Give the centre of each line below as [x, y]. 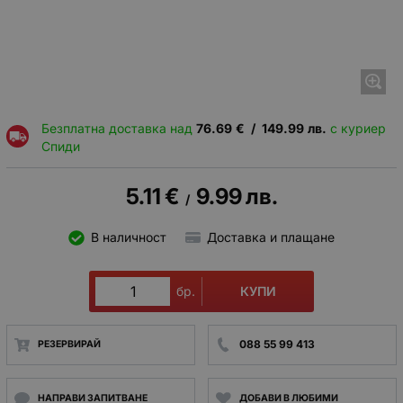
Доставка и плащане [271, 237]
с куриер [356, 128]
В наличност [128, 237]
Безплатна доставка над [118, 128]
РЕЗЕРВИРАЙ [69, 345]
